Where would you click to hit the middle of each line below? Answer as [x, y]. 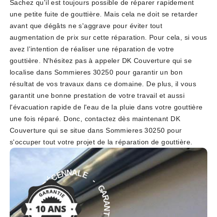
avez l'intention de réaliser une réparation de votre [92, 49]
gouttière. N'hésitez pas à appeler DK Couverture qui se [101, 61]
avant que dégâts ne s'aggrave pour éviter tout [86, 26]
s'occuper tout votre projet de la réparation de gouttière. [101, 142]
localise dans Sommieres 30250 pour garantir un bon [96, 72]
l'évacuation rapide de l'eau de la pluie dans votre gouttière [106, 107]
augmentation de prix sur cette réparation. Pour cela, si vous [108, 38]
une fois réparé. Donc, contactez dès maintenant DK [95, 119]
